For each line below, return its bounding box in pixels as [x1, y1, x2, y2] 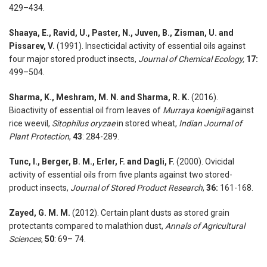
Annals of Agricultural [165, 221, 245, 231]
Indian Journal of [179, 119, 242, 129]
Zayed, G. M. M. [9, 208, 70, 218]
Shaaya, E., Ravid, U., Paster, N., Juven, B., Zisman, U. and [9, 28, 234, 38]
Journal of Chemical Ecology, [138, 54, 244, 64]
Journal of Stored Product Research [70, 183, 203, 193]
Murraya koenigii [163, 105, 224, 116]
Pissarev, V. [9, 41, 55, 51]
